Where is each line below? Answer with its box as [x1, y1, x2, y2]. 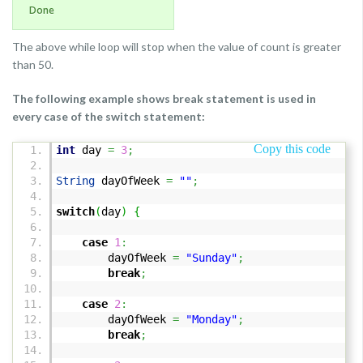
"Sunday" [186, 251, 237, 264]
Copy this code [254, 142, 331, 156]
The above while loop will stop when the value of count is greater [12, 40, 341, 53]
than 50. [12, 58, 53, 71]
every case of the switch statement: [12, 109, 205, 123]
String [56, 174, 95, 187]
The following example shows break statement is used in [12, 92, 316, 105]
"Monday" [186, 313, 237, 326]
